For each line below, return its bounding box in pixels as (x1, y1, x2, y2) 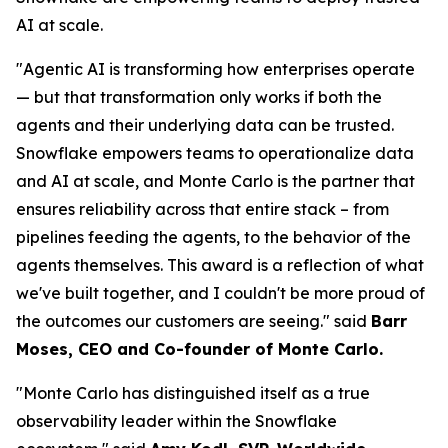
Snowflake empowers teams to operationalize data (16, 143, 414, 163)
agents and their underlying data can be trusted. (16, 115, 394, 135)
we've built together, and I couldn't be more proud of (16, 283, 425, 303)
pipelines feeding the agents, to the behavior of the (16, 227, 411, 247)
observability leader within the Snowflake (16, 411, 337, 431)
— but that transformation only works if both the (16, 87, 382, 107)
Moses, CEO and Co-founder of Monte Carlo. (16, 339, 383, 359)
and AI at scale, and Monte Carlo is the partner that (16, 171, 415, 191)
